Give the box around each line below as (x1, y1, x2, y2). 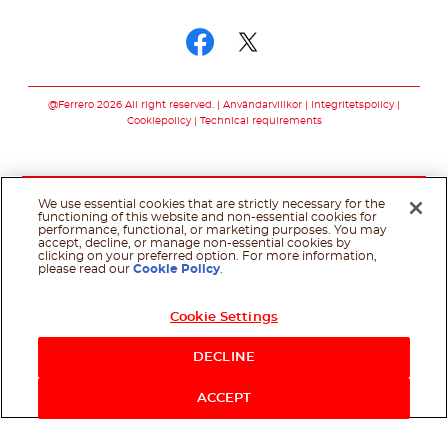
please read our (38, 263, 134, 275)
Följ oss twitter (234, 62, 438, 91)
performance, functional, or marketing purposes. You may (38, 224, 388, 236)
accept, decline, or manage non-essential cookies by (38, 237, 352, 249)
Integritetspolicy (311, 99, 394, 110)
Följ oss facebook (186, 62, 428, 91)
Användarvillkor (223, 99, 302, 110)
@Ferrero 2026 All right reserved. (48, 99, 214, 110)
